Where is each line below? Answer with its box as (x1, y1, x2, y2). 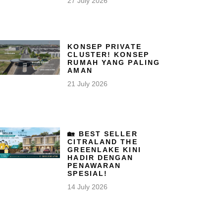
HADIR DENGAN (67, 153, 134, 162)
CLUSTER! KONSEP (67, 50, 149, 58)
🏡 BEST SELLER (67, 129, 138, 138)
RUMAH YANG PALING (67, 58, 161, 66)
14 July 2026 (67, 182, 108, 191)
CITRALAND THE (67, 137, 138, 146)
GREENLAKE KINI (67, 145, 141, 154)
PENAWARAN (67, 161, 121, 169)
